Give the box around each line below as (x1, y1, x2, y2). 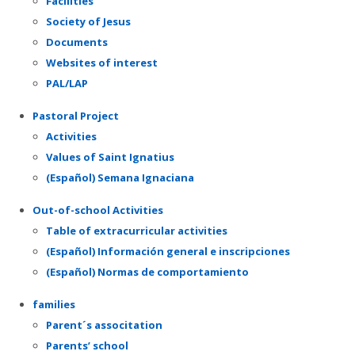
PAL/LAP (46, 75, 88, 90)
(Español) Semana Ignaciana (46, 170, 194, 185)
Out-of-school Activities (32, 202, 163, 217)
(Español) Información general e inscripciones (46, 243, 290, 258)
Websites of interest (46, 55, 158, 70)
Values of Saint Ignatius (46, 149, 174, 164)
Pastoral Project (32, 108, 119, 123)
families (32, 296, 75, 311)
